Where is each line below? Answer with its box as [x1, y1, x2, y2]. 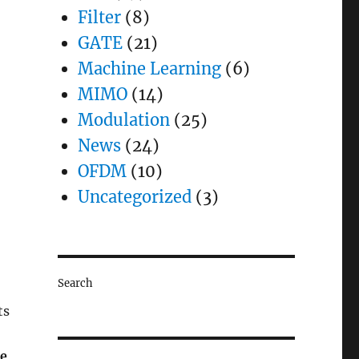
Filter [77, 7, 121, 27]
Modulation [77, 110, 170, 130]
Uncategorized [77, 187, 192, 207]
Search [57, 276, 93, 290]
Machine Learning [77, 58, 221, 79]
